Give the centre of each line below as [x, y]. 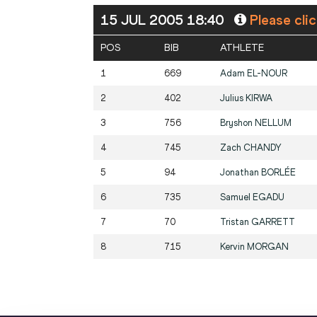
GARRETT [273, 222]
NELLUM [273, 123]
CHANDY [263, 148]
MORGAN [268, 247]
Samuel [236, 197]
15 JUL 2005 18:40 [164, 20]
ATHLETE [242, 48]
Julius [233, 98]
